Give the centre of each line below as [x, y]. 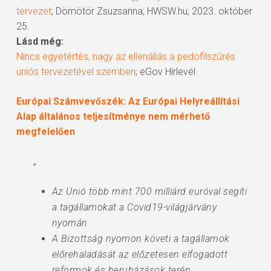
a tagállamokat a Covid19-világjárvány [134, 207]
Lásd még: [40, 41]
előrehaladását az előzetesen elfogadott [140, 254]
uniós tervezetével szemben [76, 72]
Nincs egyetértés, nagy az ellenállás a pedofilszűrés [126, 57]
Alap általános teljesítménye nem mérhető [113, 116]
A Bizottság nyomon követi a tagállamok [141, 239]
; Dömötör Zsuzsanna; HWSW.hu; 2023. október [152, 11]
